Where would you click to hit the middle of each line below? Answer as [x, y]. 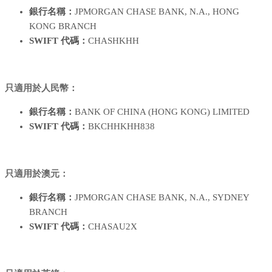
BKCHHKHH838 [121, 126]
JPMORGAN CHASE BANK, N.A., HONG [157, 11]
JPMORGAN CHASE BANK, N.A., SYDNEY [162, 197]
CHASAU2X [113, 226]
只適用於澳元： [37, 173]
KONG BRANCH [63, 26]
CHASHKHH [114, 40]
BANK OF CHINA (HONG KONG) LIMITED [162, 111]
